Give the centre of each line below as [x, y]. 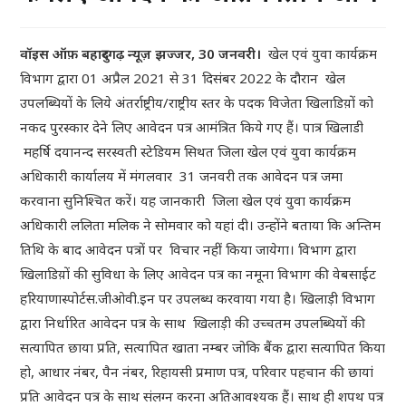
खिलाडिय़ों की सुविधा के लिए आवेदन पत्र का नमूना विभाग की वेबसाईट [198, 274]
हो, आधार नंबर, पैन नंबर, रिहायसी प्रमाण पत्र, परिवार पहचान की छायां [197, 372]
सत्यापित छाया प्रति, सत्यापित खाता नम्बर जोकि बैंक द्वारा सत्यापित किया [203, 347]
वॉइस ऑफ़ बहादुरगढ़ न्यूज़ [86, 53]
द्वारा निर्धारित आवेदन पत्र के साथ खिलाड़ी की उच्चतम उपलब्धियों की [193, 323]
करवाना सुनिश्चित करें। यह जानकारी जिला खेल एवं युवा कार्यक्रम [186, 200]
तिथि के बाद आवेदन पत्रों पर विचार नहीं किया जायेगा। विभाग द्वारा [188, 249]
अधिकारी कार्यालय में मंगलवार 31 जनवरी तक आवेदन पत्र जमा [182, 176]
